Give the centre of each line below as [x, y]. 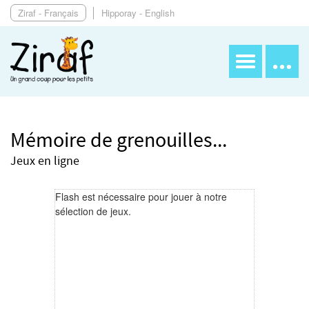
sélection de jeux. [93, 211]
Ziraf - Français [48, 13]
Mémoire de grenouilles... [119, 141]
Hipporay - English [138, 13]
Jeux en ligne [45, 162]
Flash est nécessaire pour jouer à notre [141, 197]
